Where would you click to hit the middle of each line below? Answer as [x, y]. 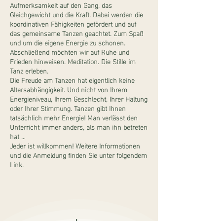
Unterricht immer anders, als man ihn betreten [79, 127]
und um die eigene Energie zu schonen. [68, 42]
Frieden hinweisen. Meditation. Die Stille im [73, 61]
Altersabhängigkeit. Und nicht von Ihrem [69, 89]
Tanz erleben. [29, 70]
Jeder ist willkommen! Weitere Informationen [75, 145]
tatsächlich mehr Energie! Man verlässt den [74, 117]
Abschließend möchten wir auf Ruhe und [70, 52]
